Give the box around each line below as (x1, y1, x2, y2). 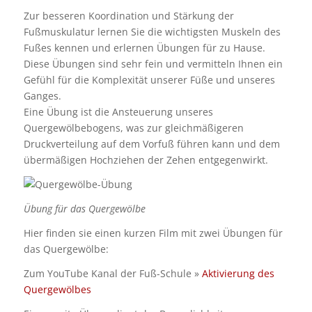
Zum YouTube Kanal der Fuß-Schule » (23, 266, 202, 280)
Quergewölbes (23, 282, 91, 296)
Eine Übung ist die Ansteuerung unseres (23, 105, 213, 119)
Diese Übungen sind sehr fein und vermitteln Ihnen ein (23, 57, 283, 71)
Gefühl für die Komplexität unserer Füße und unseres (23, 73, 275, 87)
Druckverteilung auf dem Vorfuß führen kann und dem (23, 137, 280, 151)
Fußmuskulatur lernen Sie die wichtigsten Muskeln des (23, 25, 281, 39)
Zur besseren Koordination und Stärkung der (23, 9, 234, 23)
